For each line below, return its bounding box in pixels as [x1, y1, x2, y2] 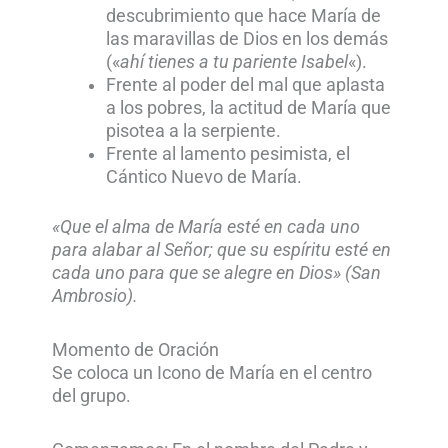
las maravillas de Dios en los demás [105, 29, 388, 50]
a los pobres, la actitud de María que [105, 98, 391, 119]
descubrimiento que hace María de [105, 6, 381, 27]
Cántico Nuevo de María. [105, 167, 302, 188]
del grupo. [52, 386, 132, 407]
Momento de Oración [52, 340, 220, 361]
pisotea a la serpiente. [105, 121, 281, 142]
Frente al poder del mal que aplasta [105, 75, 385, 96]
